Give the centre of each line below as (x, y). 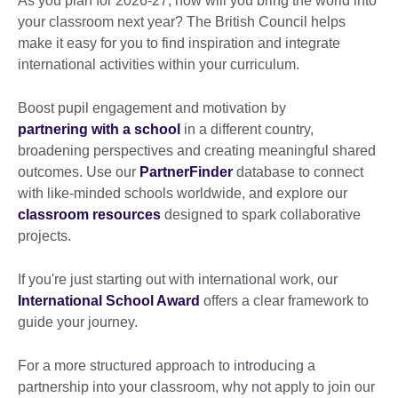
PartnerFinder (186, 171)
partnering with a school (99, 129)
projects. (44, 235)
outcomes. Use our (79, 171)
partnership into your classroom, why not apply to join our (196, 386)
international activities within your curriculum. (160, 64)
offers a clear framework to (284, 300)
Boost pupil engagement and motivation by (152, 107)
